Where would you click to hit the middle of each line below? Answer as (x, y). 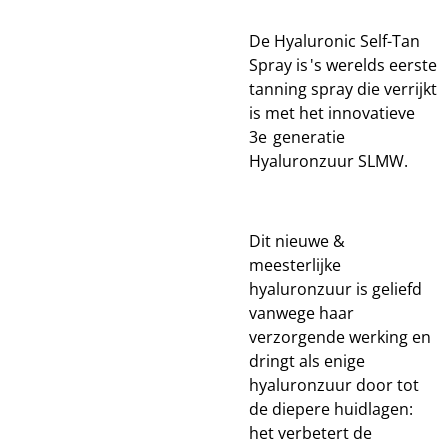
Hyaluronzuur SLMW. (328, 161)
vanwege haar (301, 313)
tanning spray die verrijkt (343, 89)
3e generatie (297, 137)
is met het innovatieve (332, 113)
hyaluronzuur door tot (334, 385)
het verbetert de (310, 433)
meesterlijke (295, 265)
